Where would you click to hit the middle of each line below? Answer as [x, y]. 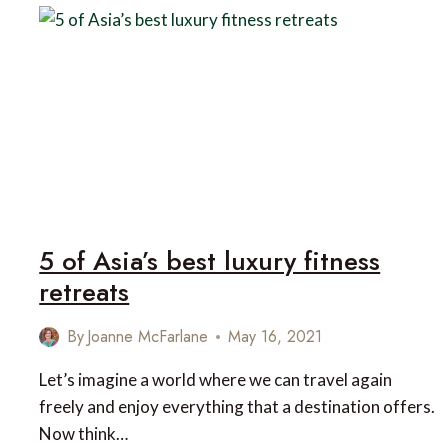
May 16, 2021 [275, 337]
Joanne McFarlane [148, 337]
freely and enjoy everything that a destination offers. [237, 407]
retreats [84, 292]
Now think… [84, 434]
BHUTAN [153, 28]
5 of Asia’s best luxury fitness [210, 261]
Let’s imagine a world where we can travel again [216, 380]
